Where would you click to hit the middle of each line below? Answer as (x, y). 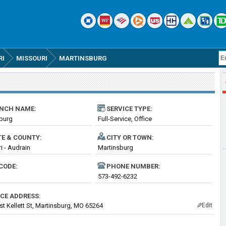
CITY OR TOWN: (130, 137)
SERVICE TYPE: (129, 109)
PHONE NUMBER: (133, 166)
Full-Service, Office (125, 119)
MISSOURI (32, 58)
